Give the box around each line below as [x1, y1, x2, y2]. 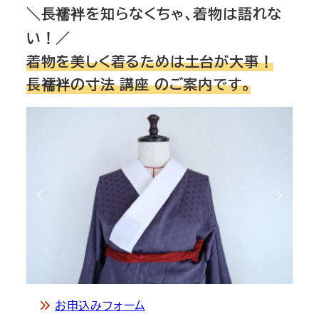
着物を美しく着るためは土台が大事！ [26, 50, 274, 71]
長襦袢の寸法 [26, 73, 115, 94]
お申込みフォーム [54, 297, 146, 314]
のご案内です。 [154, 73, 251, 94]
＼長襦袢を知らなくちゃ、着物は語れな [26, 2, 283, 23]
